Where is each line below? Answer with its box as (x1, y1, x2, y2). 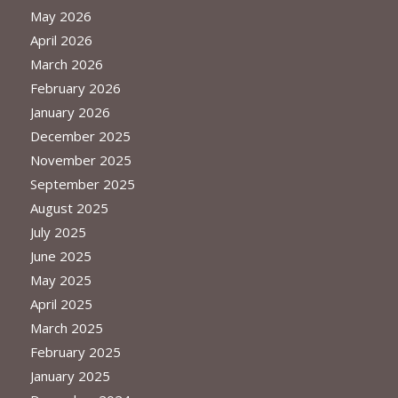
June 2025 (29, 247, 92, 266)
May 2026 (29, 7, 92, 26)
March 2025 (29, 319, 103, 338)
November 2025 (29, 151, 131, 170)
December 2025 (29, 127, 131, 146)
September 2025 (29, 175, 135, 194)
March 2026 (29, 55, 103, 74)
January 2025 (29, 367, 110, 386)
